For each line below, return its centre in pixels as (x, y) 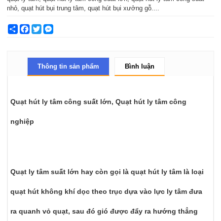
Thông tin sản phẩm (69, 67)
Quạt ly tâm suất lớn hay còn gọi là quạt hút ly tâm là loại (107, 172)
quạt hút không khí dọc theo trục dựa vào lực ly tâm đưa (107, 192)
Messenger (69, 28)
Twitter (51, 28)
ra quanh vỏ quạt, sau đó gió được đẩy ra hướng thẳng (104, 211)
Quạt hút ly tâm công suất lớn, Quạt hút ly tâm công (99, 101)
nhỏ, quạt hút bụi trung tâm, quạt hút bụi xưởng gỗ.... (83, 8)
